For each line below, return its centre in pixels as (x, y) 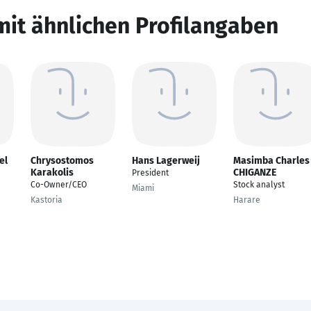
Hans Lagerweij (166, 161)
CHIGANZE (255, 173)
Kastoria (47, 200)
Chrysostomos (62, 161)
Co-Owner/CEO (59, 185)
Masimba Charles (271, 161)
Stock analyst (259, 185)
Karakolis (52, 173)
